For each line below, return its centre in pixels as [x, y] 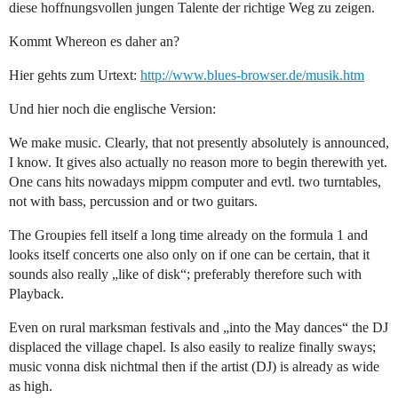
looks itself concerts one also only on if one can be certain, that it [189, 255]
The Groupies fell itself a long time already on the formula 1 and [188, 235]
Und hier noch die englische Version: [112, 109]
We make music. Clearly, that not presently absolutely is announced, [199, 143]
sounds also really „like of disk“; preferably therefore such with [185, 275]
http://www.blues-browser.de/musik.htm [252, 76]
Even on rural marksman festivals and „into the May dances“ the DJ [199, 328]
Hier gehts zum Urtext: [75, 76]
